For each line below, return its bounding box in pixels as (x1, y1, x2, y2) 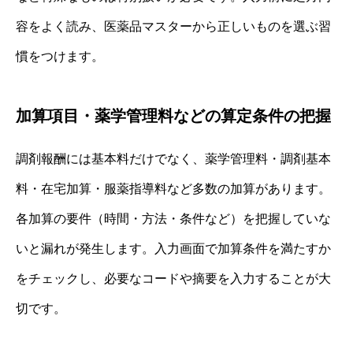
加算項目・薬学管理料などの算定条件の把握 (16, 106, 331, 124)
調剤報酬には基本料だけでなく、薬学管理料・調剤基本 (16, 151, 331, 165)
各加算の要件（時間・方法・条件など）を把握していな (16, 211, 331, 225)
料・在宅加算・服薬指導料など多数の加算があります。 (16, 181, 331, 195)
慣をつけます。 (16, 49, 104, 63)
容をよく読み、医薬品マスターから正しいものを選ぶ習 (16, 19, 331, 33)
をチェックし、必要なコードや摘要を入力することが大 (16, 271, 331, 285)
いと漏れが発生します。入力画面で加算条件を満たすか (16, 241, 331, 255)
